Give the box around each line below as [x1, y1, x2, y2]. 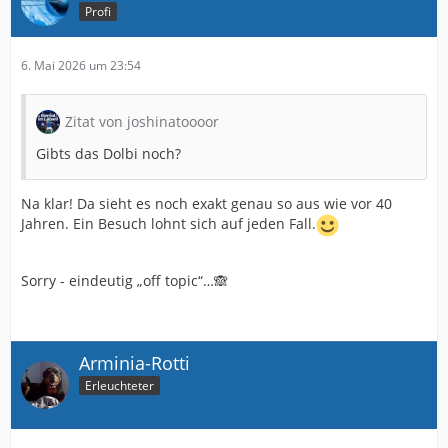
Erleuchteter [85, 377, 154, 395]
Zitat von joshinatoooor [65, 111, 219, 131]
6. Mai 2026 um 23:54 [21, 56, 141, 74]
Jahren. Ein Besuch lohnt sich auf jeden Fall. [21, 213, 316, 233]
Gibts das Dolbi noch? [36, 143, 181, 163]
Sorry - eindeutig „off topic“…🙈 [21, 270, 228, 290]
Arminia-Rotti [79, 350, 190, 375]
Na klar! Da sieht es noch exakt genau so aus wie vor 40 [21, 193, 392, 213]
